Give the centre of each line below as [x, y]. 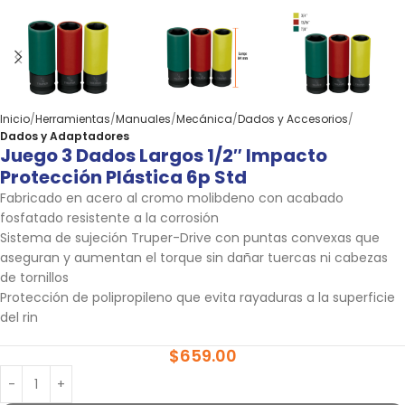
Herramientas [73, 119]
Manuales [143, 119]
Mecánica [204, 119]
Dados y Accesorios [293, 119]
